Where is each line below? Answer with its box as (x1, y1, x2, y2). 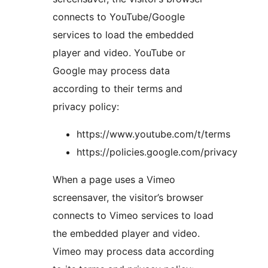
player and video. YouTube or (53, 47, 185, 59)
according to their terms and (53, 83, 182, 95)
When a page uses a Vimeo (53, 173, 175, 186)
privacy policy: (53, 100, 119, 113)
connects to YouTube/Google (53, 11, 185, 23)
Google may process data (53, 65, 170, 77)
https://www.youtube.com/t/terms (77, 128, 230, 141)
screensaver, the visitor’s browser (53, 191, 203, 204)
